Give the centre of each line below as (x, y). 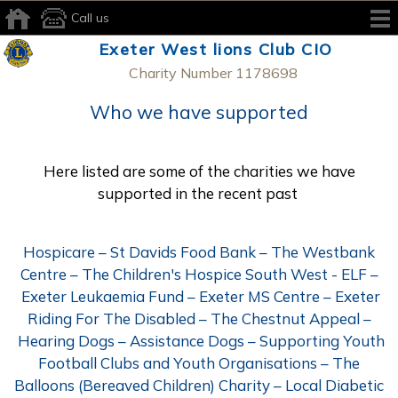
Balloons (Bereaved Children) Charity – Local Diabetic (199, 385)
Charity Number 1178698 (213, 72)
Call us (90, 17)
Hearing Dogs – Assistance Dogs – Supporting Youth (199, 341)
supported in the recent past (199, 193)
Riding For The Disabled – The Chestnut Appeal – (199, 318)
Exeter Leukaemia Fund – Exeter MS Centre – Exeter (199, 296)
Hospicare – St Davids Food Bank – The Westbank (199, 252)
